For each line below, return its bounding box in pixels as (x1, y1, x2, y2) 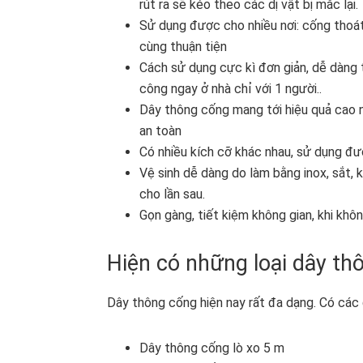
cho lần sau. (139, 186, 205, 202)
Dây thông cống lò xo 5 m (139, 340, 284, 356)
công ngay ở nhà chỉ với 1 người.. (139, 80, 322, 96)
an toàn (139, 122, 181, 139)
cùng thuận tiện (139, 38, 227, 54)
